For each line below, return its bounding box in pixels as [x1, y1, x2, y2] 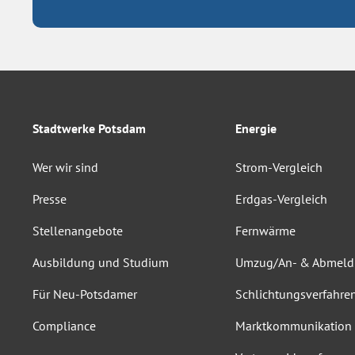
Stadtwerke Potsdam [32, 120, 146, 136]
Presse [32, 191, 67, 207]
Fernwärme [235, 223, 296, 239]
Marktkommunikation [235, 318, 352, 334]
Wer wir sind [32, 159, 98, 175]
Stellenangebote [32, 223, 123, 239]
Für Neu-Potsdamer [32, 286, 137, 302]
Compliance [32, 318, 96, 334]
